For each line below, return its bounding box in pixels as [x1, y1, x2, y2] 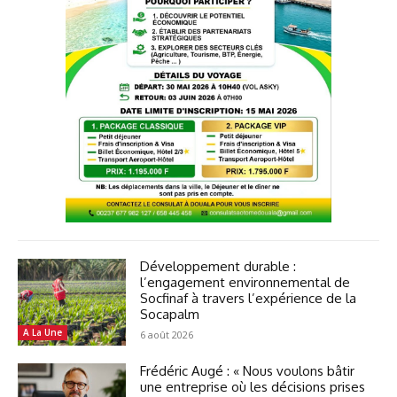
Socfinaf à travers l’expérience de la [140, 289, 357, 307]
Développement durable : [140, 257, 297, 275]
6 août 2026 [140, 327, 194, 341]
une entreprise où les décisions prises [140, 378, 366, 395]
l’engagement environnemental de [140, 273, 351, 291]
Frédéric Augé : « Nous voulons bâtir [140, 362, 355, 379]
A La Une [23, 325, 62, 339]
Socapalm [140, 305, 200, 323]
